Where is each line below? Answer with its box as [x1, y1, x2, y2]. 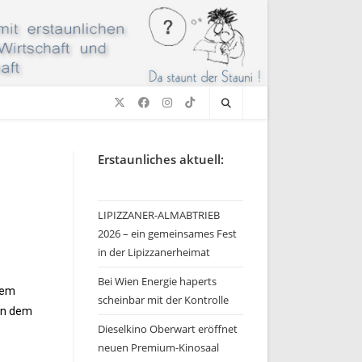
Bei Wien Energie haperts [98, 274, 217, 288]
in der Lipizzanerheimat [98, 245, 210, 259]
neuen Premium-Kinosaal [98, 340, 219, 355]
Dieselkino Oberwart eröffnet [98, 322, 238, 336]
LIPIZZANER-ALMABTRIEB [98, 208, 220, 222]
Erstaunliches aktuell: [98, 151, 224, 167]
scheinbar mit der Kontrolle [98, 293, 229, 307]
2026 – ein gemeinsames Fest [98, 226, 237, 241]
